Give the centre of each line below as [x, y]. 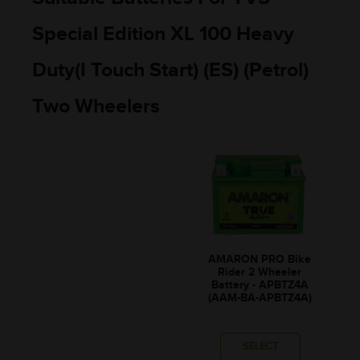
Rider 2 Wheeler [260, 272]
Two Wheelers [96, 106]
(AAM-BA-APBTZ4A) [260, 298]
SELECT [260, 346]
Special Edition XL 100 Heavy [163, 34]
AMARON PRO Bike [260, 260]
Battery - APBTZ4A [260, 285]
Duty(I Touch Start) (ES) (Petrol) [170, 70]
